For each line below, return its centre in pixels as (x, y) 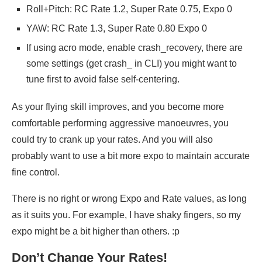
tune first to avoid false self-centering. (103, 80)
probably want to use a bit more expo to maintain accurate (131, 156)
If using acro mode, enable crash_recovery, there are (135, 48)
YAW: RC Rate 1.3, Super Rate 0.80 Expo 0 (117, 29)
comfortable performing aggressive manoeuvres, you (120, 123)
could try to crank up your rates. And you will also (112, 140)
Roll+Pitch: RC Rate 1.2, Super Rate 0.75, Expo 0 (129, 9)
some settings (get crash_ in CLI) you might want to (132, 64)
